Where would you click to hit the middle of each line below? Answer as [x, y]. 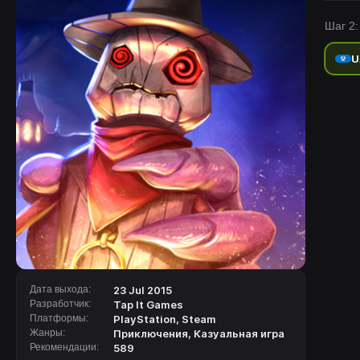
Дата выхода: [60, 289]
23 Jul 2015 [143, 290]
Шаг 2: [342, 26]
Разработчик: [60, 304]
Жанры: [47, 333]
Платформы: [59, 318]
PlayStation [145, 319]
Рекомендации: [64, 347]
